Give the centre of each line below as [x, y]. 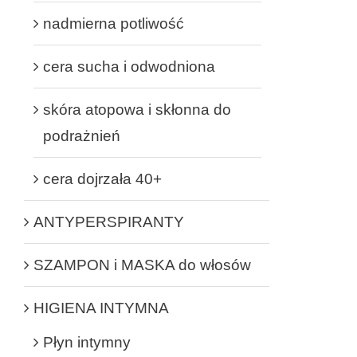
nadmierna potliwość [114, 23]
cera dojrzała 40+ [102, 178]
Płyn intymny [87, 342]
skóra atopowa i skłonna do [137, 109]
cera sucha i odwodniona [129, 66]
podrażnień [82, 135]
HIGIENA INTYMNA [101, 308]
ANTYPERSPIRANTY [109, 222]
